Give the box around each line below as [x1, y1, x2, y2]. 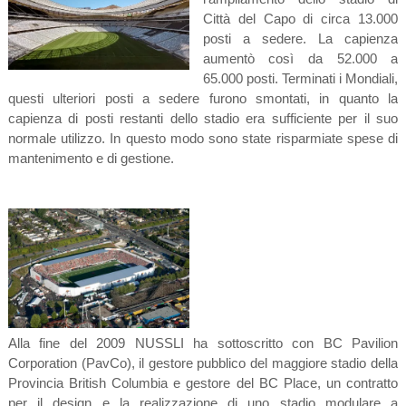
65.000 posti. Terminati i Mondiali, [202, 71, 399, 87]
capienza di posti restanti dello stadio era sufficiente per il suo [7, 111, 399, 127]
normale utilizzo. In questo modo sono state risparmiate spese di [7, 130, 399, 147]
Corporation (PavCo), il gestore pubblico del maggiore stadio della [7, 355, 399, 372]
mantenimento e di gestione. [7, 150, 174, 167]
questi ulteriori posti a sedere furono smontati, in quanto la [7, 91, 399, 107]
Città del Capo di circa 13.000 [202, 11, 399, 27]
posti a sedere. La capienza [202, 31, 399, 47]
